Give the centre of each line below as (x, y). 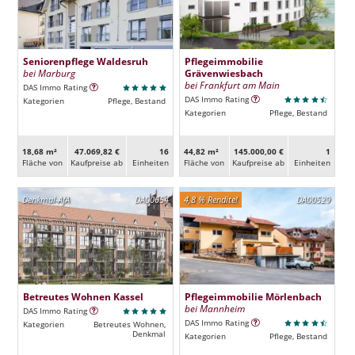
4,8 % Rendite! (210, 199)
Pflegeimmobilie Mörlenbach (253, 296)
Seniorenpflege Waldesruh (85, 61)
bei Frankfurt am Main (232, 86)
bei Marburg (49, 74)
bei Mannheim (214, 308)
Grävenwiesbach (223, 73)
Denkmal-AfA (46, 199)
